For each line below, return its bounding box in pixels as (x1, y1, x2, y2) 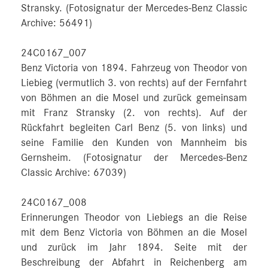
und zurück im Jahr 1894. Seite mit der (21, 242, 247, 253)
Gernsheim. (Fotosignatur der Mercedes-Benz (21, 153, 247, 163)
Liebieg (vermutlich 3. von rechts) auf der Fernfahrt (21, 78, 247, 89)
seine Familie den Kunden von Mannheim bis (21, 138, 247, 148)
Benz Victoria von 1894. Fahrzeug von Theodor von (21, 63, 247, 74)
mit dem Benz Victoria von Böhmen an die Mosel (21, 227, 247, 238)
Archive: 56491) (21, 18, 92, 29)
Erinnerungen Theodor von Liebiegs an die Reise (21, 212, 247, 223)
